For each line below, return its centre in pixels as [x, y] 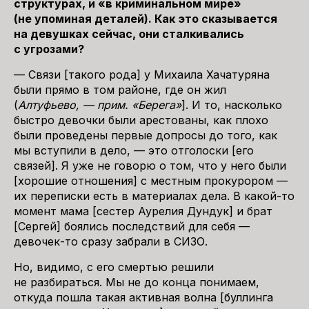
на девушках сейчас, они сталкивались [129, 34]
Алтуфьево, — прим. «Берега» [100, 105]
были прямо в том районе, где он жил [120, 90]
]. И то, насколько [232, 105]
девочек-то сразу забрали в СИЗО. [112, 241]
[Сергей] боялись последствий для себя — [132, 226]
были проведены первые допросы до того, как [146, 135]
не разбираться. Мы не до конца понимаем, [137, 282]
